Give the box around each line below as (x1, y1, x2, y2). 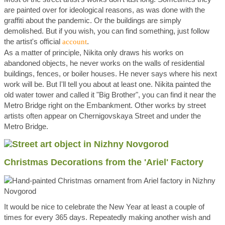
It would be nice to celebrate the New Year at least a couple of (4, 202, 204, 211)
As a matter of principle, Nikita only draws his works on (4, 48, 183, 57)
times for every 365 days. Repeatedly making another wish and (4, 213, 210, 221)
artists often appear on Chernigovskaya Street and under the (4, 111, 201, 120)
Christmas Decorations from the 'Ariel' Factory (4, 157, 203, 167)
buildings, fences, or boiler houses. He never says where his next (4, 69, 217, 78)
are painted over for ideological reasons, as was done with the (4, 6, 205, 14)
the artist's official (4, 37, 62, 46)
